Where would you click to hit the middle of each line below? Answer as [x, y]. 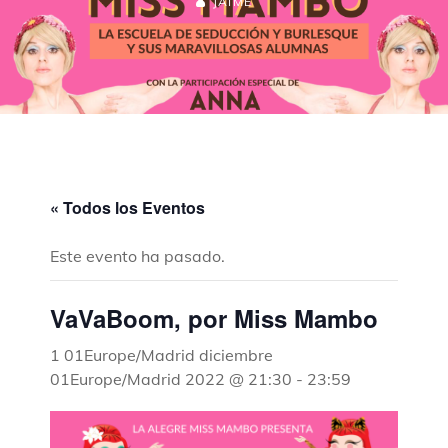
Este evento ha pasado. [137, 255]
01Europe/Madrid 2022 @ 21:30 [171, 378]
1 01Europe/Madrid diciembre [161, 354]
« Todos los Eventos [127, 207]
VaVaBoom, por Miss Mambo [214, 317]
